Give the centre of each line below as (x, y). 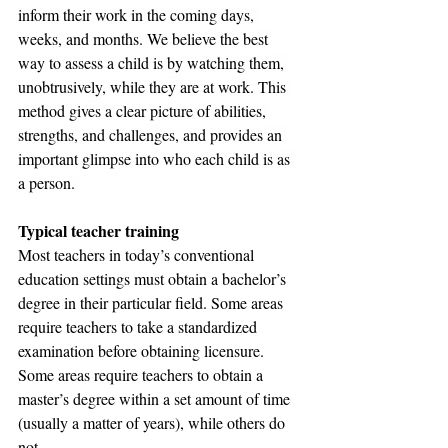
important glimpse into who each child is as (156, 159)
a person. (48, 183)
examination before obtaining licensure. (143, 351)
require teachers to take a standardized (139, 327)
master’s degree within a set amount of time (156, 399)
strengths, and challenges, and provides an (152, 135)
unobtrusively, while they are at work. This (154, 87)
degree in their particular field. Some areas (152, 303)
